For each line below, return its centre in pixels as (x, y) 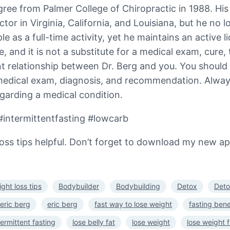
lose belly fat (94, 222)
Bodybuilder (79, 186)
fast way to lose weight (133, 204)
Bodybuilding (138, 186)
